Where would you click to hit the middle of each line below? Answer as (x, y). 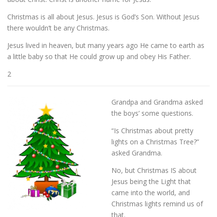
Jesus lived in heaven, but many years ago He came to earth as (106, 45)
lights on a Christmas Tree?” (155, 142)
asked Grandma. (137, 153)
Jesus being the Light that (151, 182)
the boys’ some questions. (152, 113)
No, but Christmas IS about (154, 170)
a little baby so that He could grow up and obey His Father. (99, 56)
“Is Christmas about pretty (152, 131)
